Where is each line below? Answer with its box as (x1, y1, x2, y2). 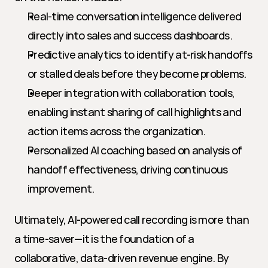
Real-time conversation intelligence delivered (28, 9, 242, 23)
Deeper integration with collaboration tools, (28, 86, 235, 100)
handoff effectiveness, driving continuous (28, 162, 228, 176)
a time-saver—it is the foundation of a (14, 232, 194, 246)
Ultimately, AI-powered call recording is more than (14, 212, 249, 227)
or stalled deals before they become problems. (28, 66, 246, 81)
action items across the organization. (28, 124, 206, 138)
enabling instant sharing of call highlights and (28, 105, 242, 119)
